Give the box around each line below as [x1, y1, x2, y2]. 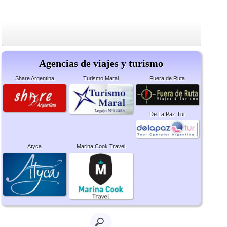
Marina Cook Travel [77, 143, 126, 150]
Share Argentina [15, 75, 54, 81]
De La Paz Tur [149, 110, 185, 117]
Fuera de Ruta [149, 75, 185, 81]
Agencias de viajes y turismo [39, 58, 163, 69]
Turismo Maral [83, 75, 119, 81]
